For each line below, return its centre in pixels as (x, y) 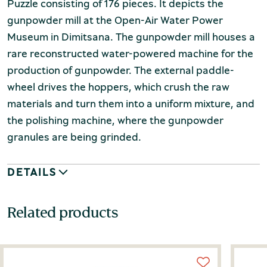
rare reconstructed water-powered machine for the (130, 53)
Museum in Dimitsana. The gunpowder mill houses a (131, 37)
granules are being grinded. (74, 137)
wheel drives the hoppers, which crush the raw (118, 87)
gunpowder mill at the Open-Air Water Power (115, 20)
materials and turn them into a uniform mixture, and (131, 103)
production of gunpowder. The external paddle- (121, 70)
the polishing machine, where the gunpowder (115, 120)
